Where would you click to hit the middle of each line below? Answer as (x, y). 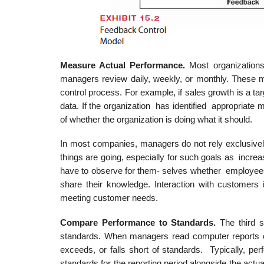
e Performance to (132, 223)
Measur (75, 65)
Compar (77, 223)
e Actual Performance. (140, 65)
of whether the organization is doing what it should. (156, 119)
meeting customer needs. (109, 198)
